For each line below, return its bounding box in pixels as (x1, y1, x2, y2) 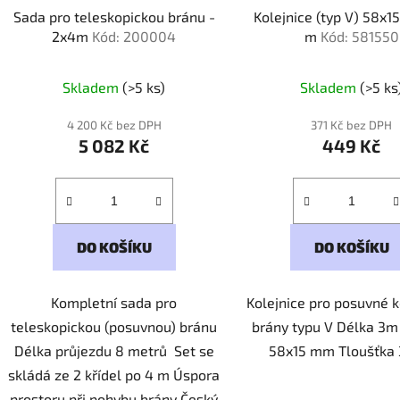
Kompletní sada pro (51, 294, 178, 312)
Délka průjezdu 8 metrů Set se (13, 342, 214, 360)
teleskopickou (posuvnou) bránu (11, 318, 218, 336)
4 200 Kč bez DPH (66, 118, 162, 133)
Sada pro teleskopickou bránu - (12, 8, 215, 26)
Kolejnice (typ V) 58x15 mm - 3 (253, 8, 362, 26)
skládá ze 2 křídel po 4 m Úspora (8, 366, 221, 384)
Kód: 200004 (92, 28, 177, 46)
